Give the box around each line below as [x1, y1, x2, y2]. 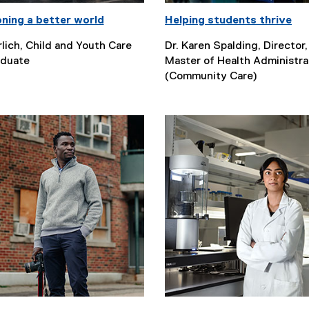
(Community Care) [165, 71, 257, 82]
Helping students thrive [165, 15, 292, 26]
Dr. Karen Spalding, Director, [165, 41, 308, 52]
